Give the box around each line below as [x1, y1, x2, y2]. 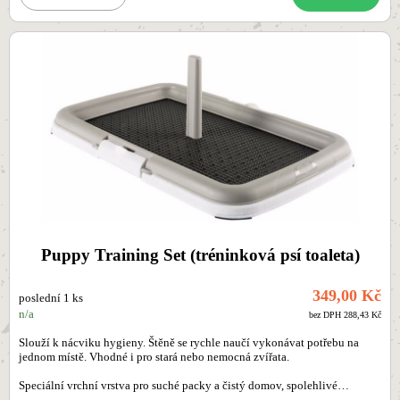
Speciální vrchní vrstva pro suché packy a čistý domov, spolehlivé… [19, 379, 349, 393]
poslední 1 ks [19, 292, 83, 305]
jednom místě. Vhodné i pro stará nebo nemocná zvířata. [19, 351, 292, 364]
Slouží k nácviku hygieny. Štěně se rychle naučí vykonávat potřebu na [19, 337, 359, 350]
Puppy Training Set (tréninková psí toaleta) [40, 246, 360, 265]
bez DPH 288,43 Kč [309, 310, 381, 321]
